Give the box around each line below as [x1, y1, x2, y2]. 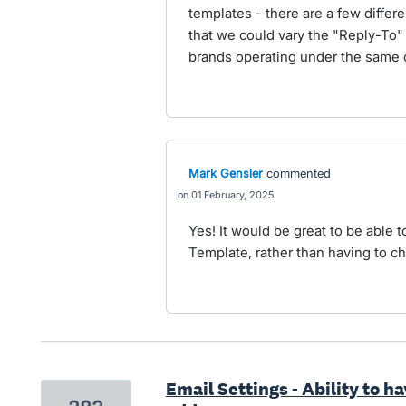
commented [266, 166, 331, 180]
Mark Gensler [188, 166, 263, 180]
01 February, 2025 [190, 188, 274, 201]
